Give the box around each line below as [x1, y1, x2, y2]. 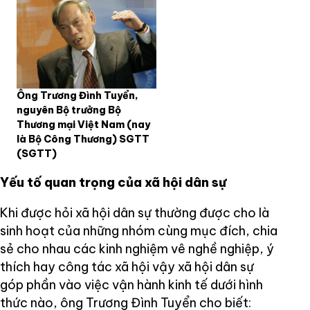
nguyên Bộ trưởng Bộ [17, 104, 121, 117]
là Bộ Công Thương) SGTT [17, 133, 149, 146]
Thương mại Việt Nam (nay [17, 118, 150, 131]
